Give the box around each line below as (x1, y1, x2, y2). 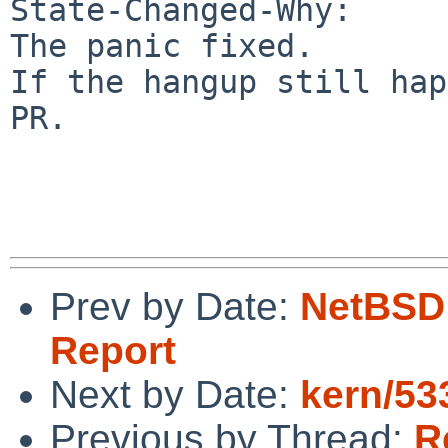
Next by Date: (50, 372, 300, 416)
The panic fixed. (10, 27, 314, 64)
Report (50, 328, 176, 372)
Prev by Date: (50, 284, 300, 328)
